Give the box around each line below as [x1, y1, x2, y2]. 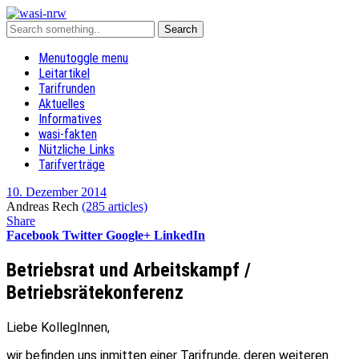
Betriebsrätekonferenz [6, 280, 184, 304]
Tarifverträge [38, 157, 105, 172]
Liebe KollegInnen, [6, 319, 110, 335]
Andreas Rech [6, 200, 79, 213]
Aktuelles [38, 96, 85, 111]
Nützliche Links [38, 142, 115, 157]
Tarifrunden [38, 81, 95, 96]
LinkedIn [154, 228, 205, 242]
